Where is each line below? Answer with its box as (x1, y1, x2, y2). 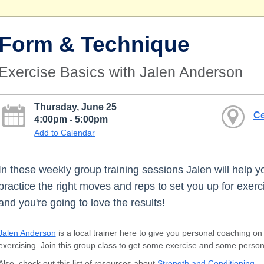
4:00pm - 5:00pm (34, 113, 108, 124)
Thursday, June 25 (34, 101, 117, 112)
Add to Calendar (34, 127, 95, 137)
